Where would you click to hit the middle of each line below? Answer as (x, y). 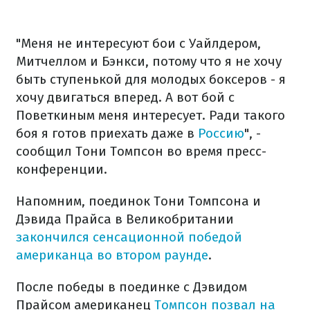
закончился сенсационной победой (129, 237)
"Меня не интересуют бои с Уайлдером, (138, 43)
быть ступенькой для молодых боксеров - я (151, 79)
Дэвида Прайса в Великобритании (125, 219)
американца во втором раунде (112, 255)
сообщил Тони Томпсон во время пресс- (141, 151)
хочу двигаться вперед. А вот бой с (125, 97)
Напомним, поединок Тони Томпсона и (138, 201)
